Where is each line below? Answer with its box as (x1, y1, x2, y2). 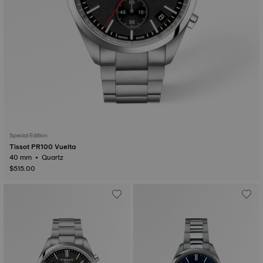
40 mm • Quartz (42, 151, 65, 163)
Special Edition (9, 130, 48, 140)
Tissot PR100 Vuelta (9, 141, 76, 153)
